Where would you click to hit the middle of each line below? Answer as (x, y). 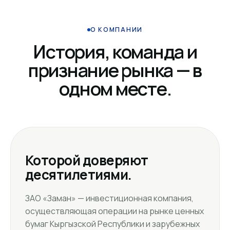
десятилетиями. (79, 175)
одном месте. (115, 89)
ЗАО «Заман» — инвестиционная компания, (109, 198)
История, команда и (115, 52)
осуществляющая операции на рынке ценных (114, 211)
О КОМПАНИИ (117, 30)
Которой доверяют (87, 160)
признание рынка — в (115, 70)
